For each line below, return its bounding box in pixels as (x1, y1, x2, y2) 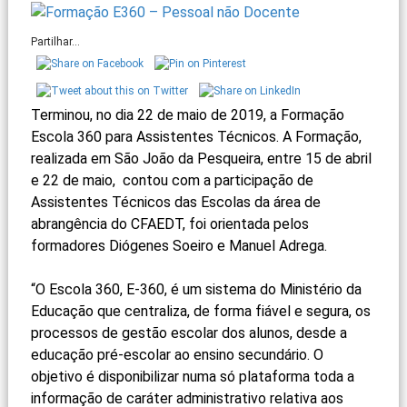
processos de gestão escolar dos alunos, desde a (30, 323, 347, 342)
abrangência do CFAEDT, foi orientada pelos (30, 214, 309, 233)
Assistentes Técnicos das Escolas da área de (30, 193, 321, 211)
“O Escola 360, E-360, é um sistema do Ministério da (30, 280, 362, 298)
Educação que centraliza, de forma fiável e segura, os (30, 302, 371, 320)
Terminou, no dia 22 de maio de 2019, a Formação (30, 105, 344, 124)
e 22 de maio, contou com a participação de (30, 171, 313, 189)
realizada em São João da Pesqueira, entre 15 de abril (30, 149, 372, 167)
